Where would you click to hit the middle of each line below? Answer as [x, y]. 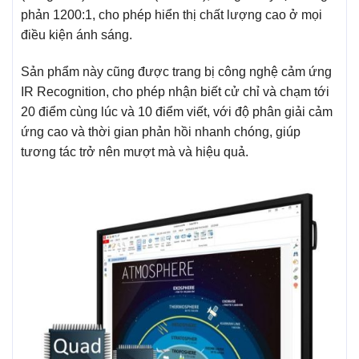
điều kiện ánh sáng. [77, 34]
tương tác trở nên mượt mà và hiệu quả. [135, 151]
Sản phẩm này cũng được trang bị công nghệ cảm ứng [176, 71]
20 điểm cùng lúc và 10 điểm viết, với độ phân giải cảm [177, 111]
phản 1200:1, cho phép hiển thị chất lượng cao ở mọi [171, 14]
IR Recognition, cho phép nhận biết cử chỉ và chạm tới [175, 91]
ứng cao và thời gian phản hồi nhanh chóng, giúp [161, 131]
